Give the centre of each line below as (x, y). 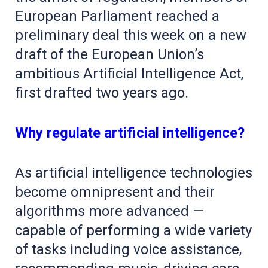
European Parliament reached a (117, 16)
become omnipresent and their (115, 192)
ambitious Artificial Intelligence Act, (129, 74)
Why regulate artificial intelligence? (130, 133)
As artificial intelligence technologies (134, 173)
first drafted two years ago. (102, 93)
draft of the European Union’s (109, 55)
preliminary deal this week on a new (131, 36)
